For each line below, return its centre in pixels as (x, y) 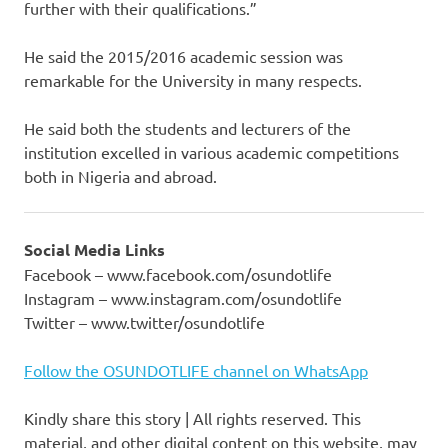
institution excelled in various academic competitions (211, 151)
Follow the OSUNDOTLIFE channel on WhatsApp (196, 369)
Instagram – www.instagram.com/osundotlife (183, 297)
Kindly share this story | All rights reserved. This (192, 417)
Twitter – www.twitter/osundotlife (144, 321)
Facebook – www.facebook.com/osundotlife (178, 273)
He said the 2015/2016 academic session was (183, 55)
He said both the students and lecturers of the (187, 127)
